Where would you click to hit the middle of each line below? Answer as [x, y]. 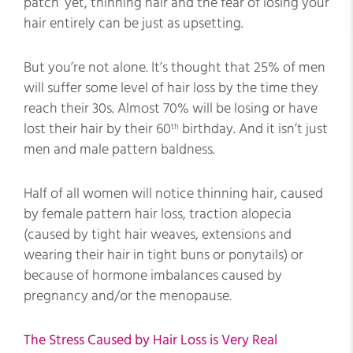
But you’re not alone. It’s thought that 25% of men [175, 67]
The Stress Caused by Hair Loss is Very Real [150, 340]
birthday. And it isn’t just [253, 129]
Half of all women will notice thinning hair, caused [173, 193]
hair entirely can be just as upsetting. [134, 23]
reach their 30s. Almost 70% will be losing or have [171, 108]
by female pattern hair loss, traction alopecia [158, 214]
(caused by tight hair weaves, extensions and [158, 234]
